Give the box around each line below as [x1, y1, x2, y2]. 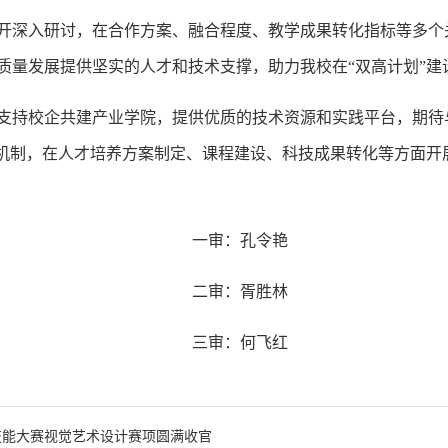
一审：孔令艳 [192, 232, 288, 249]
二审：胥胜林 [192, 283, 288, 300]
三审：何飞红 [192, 334, 288, 351]
